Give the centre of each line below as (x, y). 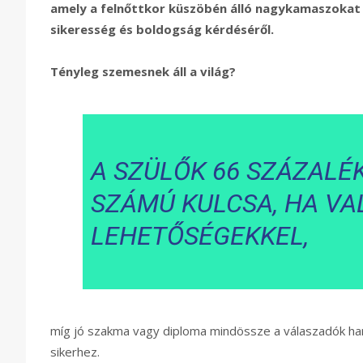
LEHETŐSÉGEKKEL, (199, 236)
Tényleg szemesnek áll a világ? (143, 72)
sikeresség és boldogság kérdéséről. (162, 30)
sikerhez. (75, 352)
